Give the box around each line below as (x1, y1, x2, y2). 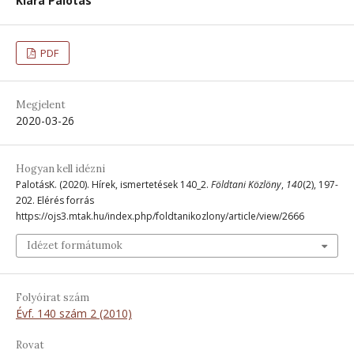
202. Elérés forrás (16, 193, 94, 207)
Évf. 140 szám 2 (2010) (16, 305, 132, 321)
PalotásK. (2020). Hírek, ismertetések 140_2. (16, 177, 211, 191)
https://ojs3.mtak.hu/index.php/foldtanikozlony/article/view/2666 (16, 209, 304, 223)
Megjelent (16, 97, 66, 111)
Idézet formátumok (27, 238, 122, 252)
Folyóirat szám (16, 290, 89, 304)
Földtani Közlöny (211, 177, 281, 191)
